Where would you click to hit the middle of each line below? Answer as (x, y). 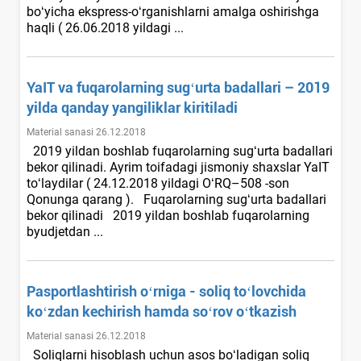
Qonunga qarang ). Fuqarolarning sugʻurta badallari (176, 199)
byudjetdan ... (66, 231)
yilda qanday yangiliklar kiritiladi (132, 107)
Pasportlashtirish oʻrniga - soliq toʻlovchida (166, 291)
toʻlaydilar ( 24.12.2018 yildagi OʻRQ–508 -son (158, 183)
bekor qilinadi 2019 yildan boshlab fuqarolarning (168, 215)
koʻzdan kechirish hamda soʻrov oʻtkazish (162, 311)
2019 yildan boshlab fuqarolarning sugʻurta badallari (180, 151)
